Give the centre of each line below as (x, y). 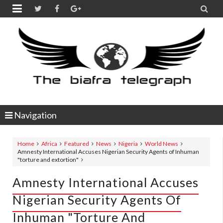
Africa (49, 144)
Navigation (35, 115)
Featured (77, 144)
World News (162, 144)
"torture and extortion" (48, 160)
